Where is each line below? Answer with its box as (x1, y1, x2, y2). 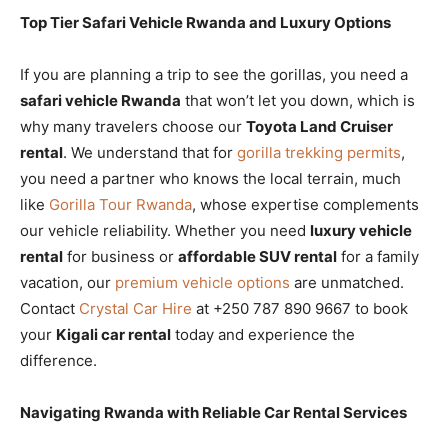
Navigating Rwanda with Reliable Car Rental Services (20, 402, 407, 422)
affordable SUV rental (178, 246, 337, 266)
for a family (337, 246, 419, 266)
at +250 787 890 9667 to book (192, 298, 408, 318)
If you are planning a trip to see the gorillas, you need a (20, 64, 408, 84)
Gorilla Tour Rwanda (49, 194, 192, 214)
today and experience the (171, 324, 355, 344)
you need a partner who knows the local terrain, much (20, 168, 401, 188)
